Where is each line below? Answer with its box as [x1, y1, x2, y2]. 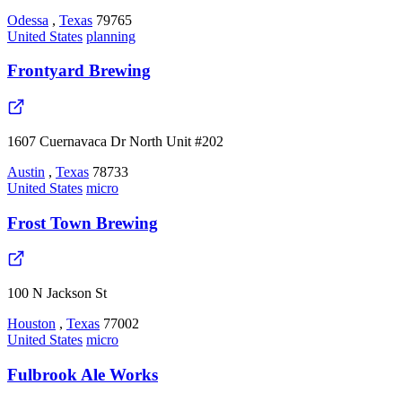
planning [86, 28, 135, 44]
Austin [7, 164, 45, 179]
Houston [7, 316, 56, 332]
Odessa [7, 12, 48, 28]
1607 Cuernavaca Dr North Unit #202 [7, 134, 223, 149]
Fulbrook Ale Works [7, 365, 158, 385]
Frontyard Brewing [7, 61, 151, 81]
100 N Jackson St [7, 285, 107, 301]
